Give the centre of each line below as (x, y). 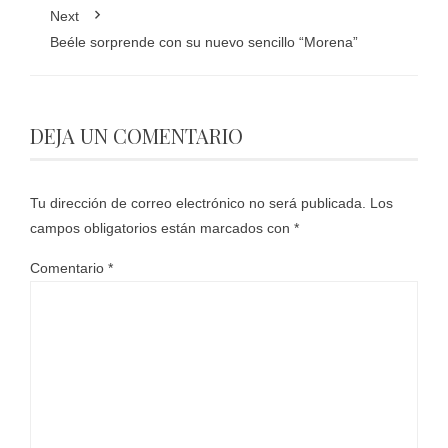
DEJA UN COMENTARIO (136, 136)
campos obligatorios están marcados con (162, 228)
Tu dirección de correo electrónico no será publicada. (198, 203)
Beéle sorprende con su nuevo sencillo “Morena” (204, 42)
